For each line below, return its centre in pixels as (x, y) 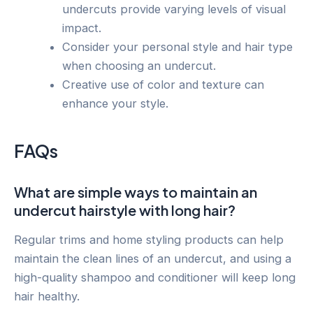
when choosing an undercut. (139, 66)
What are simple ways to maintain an (136, 191)
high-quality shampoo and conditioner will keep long (155, 277)
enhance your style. (116, 104)
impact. (82, 28)
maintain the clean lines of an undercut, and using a (153, 258)
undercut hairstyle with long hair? (125, 210)
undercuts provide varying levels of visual (174, 9)
